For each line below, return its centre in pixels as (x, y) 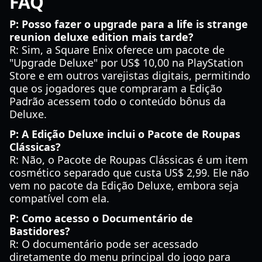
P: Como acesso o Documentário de (101, 218)
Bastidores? (40, 231)
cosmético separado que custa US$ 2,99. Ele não (129, 173)
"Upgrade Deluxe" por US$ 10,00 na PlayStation (126, 63)
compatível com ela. (59, 198)
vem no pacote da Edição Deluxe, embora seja (124, 185)
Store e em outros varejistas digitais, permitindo (130, 75)
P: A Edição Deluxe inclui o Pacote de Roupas (125, 134)
